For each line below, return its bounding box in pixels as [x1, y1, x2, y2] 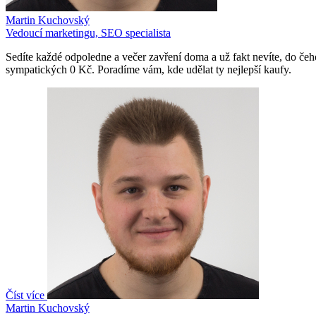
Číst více [6, 288, 47, 301]
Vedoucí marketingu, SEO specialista [6, 26, 171, 39]
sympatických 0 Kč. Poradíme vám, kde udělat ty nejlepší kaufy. [6, 63, 291, 75]
